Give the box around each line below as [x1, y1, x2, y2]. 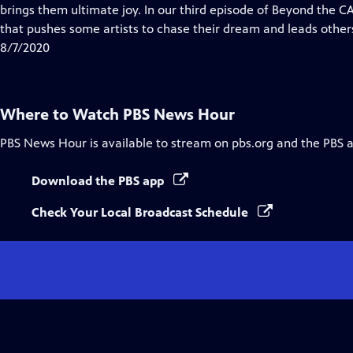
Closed [93, 2, 131, 17]
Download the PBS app [32, 173, 167, 188]
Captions [93, 20, 143, 35]
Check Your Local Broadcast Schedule [32, 205, 251, 220]
